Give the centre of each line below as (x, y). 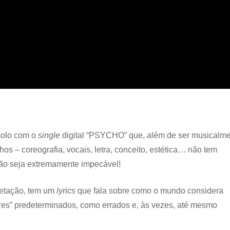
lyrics (67, 190)
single (50, 135)
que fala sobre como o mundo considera (150, 190)
